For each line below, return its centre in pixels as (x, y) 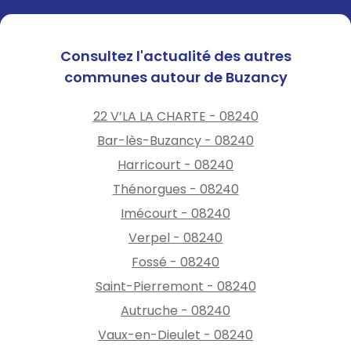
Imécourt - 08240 (175, 213)
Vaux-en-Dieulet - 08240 (175, 335)
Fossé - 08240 (175, 262)
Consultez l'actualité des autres (175, 56)
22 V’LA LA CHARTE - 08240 (175, 116)
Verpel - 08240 (175, 237)
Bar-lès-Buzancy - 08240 (175, 140)
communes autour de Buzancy (175, 77)
